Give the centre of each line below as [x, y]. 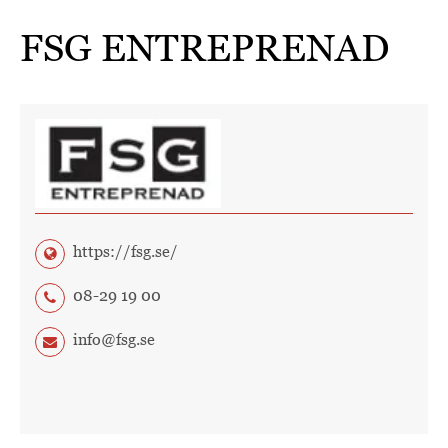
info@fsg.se [114, 340]
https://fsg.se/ [125, 252]
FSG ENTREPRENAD [204, 47]
